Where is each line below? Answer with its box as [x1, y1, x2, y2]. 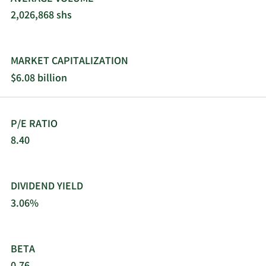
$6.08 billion [11, 71, 67, 87]
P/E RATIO [11, 116, 58, 132]
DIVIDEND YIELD [11, 179, 83, 195]
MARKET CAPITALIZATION [11, 54, 128, 70]
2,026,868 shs [11, 8, 72, 24]
